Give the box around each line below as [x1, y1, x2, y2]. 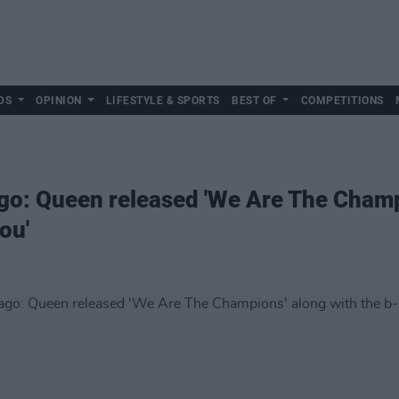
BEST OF [232, 94, 277, 107]
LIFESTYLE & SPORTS [105, 94, 220, 107]
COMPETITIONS [300, 94, 384, 107]
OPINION [36, 94, 82, 107]
